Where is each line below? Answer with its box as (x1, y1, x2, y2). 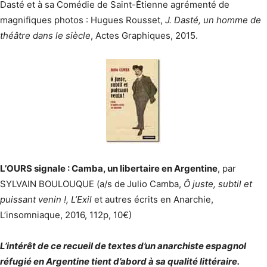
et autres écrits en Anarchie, (92, 194, 213, 205)
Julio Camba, (127, 178, 184, 190)
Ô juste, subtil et (184, 178, 252, 190)
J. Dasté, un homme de (165, 14, 261, 26)
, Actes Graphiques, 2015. (91, 30, 198, 41)
